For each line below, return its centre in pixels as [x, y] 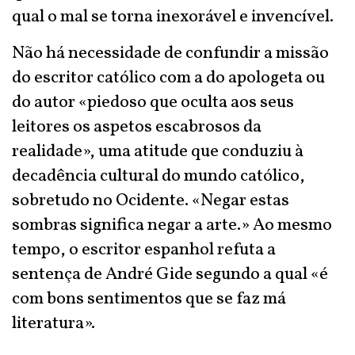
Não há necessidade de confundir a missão [170, 53]
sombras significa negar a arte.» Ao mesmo [172, 225]
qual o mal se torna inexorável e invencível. [173, 17]
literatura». [53, 324]
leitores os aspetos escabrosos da [137, 127]
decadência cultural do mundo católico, [158, 176]
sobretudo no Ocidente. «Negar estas [151, 201]
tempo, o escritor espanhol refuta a [144, 250]
